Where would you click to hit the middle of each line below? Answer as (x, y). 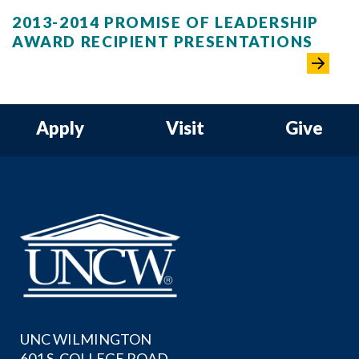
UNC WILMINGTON (86, 339)
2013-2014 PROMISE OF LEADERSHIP (166, 22)
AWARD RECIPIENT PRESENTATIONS (163, 41)
